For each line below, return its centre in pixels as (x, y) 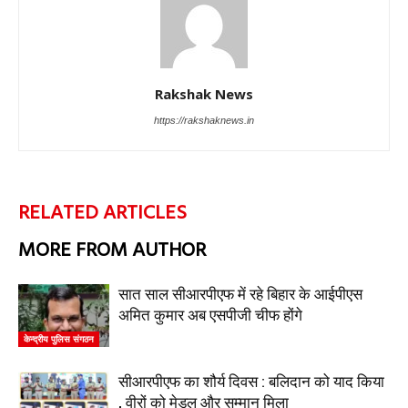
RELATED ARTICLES (102, 214)
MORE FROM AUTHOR (112, 251)
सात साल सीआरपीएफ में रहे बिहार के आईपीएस (240, 294)
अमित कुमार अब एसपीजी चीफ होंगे (210, 315)
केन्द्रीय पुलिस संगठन (59, 338)
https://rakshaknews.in (204, 120)
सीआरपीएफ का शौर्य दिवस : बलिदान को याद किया (251, 382)
